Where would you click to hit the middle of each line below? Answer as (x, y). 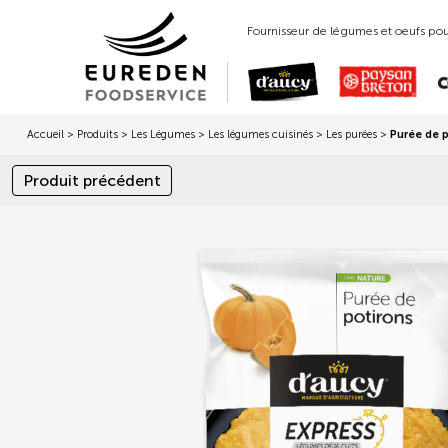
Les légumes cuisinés (260, 134)
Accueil (45, 134)
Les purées (351, 134)
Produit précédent (92, 180)
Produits (97, 134)
